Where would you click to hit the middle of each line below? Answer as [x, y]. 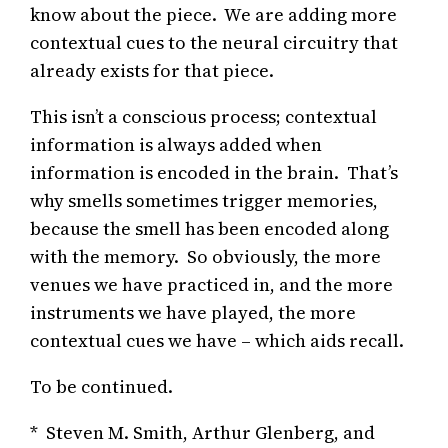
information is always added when [176, 145]
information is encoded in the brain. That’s [214, 173]
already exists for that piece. [152, 71]
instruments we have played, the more [193, 313]
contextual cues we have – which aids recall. [217, 341]
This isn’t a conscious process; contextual [204, 117]
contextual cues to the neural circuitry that [214, 43]
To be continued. [102, 387]
